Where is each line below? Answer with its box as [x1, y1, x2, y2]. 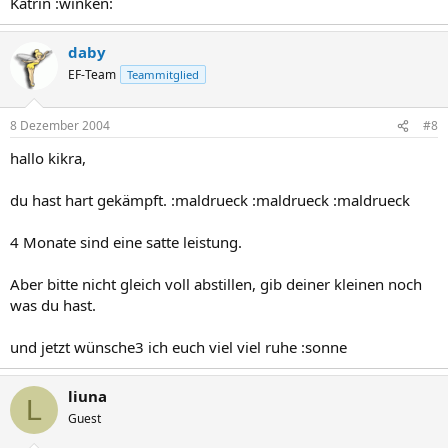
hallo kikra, [10, 148, 86, 168]
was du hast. [10, 295, 96, 315]
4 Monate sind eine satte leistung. [10, 232, 242, 252]
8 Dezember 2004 [10, 117, 110, 134]
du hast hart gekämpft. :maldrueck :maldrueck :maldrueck [10, 190, 410, 210]
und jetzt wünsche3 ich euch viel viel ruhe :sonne [10, 337, 347, 357]
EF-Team [68, 65, 116, 83]
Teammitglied [127, 66, 199, 82]
